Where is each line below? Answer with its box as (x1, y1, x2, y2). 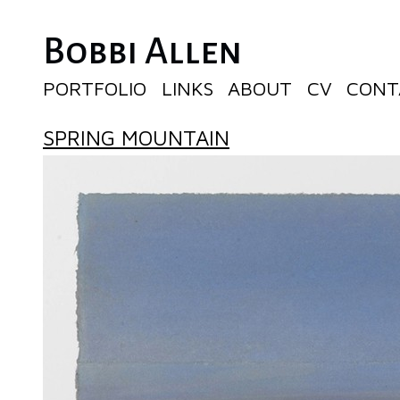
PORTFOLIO (43, 76, 146, 100)
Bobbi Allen (43, 30, 242, 71)
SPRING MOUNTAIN (43, 124, 229, 150)
